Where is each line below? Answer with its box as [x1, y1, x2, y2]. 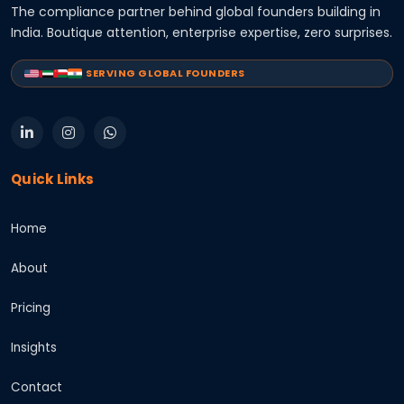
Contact [11, 379, 62, 396]
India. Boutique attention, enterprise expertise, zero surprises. [11, 23, 392, 41]
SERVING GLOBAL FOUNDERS [86, 66, 245, 80]
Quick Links [11, 170, 95, 188]
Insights [11, 339, 57, 356]
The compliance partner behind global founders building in [11, 3, 381, 21]
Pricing [11, 299, 50, 317]
